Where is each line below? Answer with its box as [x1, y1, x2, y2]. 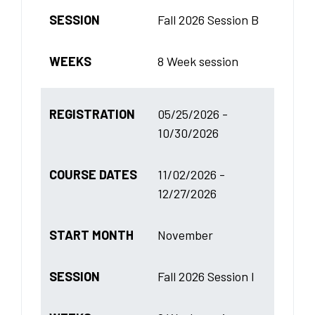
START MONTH [49, 226, 134, 243]
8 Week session [157, 53, 238, 69]
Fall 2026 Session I [157, 268, 255, 284]
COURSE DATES [49, 166, 137, 182]
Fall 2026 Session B [157, 11, 259, 27]
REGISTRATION [49, 105, 135, 122]
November [157, 226, 213, 243]
